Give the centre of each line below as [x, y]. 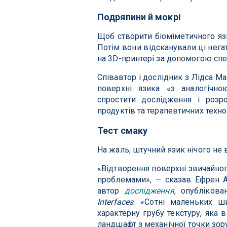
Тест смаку [122, 131]
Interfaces [115, 202]
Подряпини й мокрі [139, 17]
